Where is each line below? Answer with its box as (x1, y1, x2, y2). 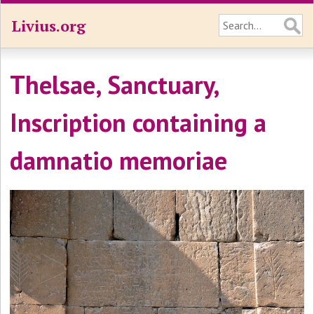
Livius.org (11, 15, 86, 36)
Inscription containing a (10, 106, 267, 139)
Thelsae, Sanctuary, (10, 68, 219, 101)
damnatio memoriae (10, 144, 228, 177)
